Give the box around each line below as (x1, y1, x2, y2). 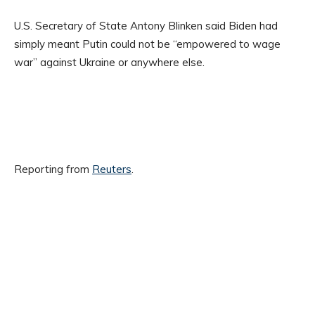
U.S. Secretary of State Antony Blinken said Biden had (14, 19, 278, 33)
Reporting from (14, 162, 92, 176)
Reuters (92, 162, 131, 176)
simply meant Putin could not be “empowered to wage (14, 37, 281, 51)
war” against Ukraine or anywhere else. (14, 56, 205, 70)
